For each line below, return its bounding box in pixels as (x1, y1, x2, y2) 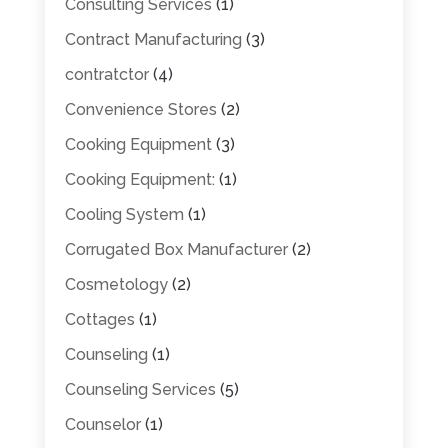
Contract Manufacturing (64, 29, 242, 49)
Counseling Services (64, 379, 216, 399)
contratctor (64, 64, 149, 84)
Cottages (64, 309, 135, 329)
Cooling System (64, 204, 184, 224)
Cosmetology (64, 274, 168, 294)
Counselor (64, 414, 141, 434)
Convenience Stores (64, 99, 217, 119)
